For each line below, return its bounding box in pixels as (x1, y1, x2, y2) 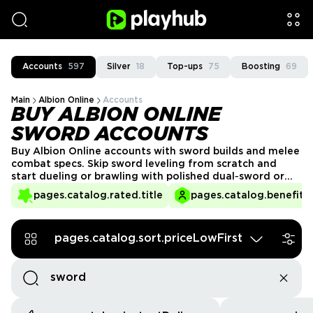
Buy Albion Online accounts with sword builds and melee (11, 147, 300, 156)
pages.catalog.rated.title (34, 191, 163, 200)
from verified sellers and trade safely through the (11, 198, 266, 206)
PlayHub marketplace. (11, 210, 122, 219)
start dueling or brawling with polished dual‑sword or (11, 173, 284, 181)
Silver (107, 63, 131, 71)
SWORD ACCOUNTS (11, 126, 208, 144)
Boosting (242, 63, 280, 71)
